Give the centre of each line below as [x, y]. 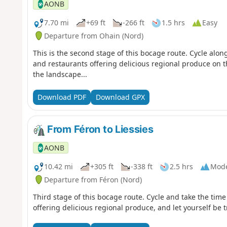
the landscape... [60, 74]
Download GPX [120, 97]
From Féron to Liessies [99, 129]
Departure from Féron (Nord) [93, 179]
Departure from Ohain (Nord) [93, 35]
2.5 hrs [181, 167]
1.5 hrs [173, 23]
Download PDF [62, 97]
